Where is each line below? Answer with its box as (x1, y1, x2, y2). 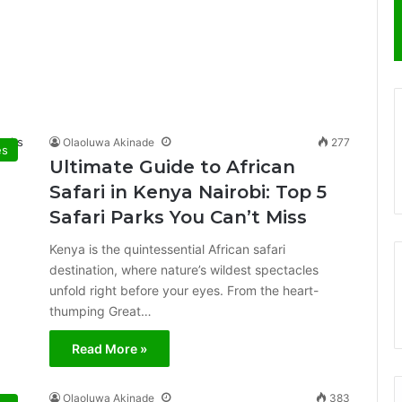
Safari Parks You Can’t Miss (49, 206, 307, 228)
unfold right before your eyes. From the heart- (49, 283, 319, 298)
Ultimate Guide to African (49, 156, 295, 178)
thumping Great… (49, 303, 152, 319)
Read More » (72, 341, 147, 356)
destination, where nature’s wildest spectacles (49, 262, 319, 277)
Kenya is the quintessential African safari (49, 241, 285, 257)
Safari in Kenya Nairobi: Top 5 (49, 181, 327, 203)
